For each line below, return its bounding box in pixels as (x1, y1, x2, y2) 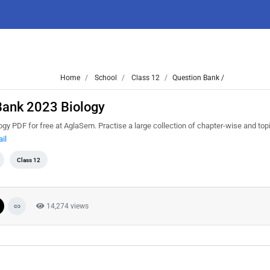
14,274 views (45, 202, 89, 210)
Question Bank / (172, 74, 224, 82)
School (92, 74, 117, 82)
